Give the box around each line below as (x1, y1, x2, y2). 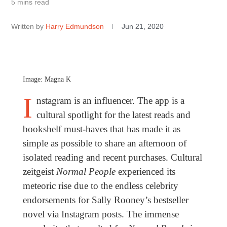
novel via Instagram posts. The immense (22, 209, 179, 220)
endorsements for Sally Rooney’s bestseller (22, 195, 188, 206)
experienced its (115, 166, 175, 177)
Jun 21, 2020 (122, 22, 164, 31)
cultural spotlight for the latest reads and (36, 109, 191, 121)
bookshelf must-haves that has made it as (22, 124, 180, 135)
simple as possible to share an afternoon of (22, 138, 186, 149)
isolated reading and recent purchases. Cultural (22, 152, 202, 163)
